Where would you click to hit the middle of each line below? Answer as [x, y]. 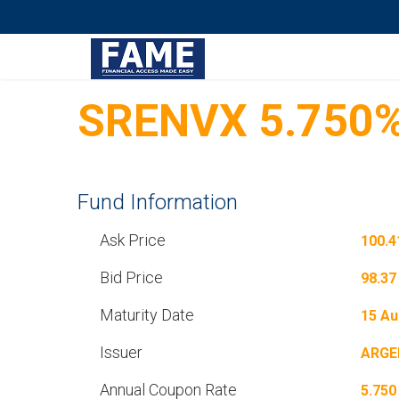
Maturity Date [147, 315]
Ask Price [133, 240]
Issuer [121, 352]
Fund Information [158, 202]
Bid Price [131, 277]
